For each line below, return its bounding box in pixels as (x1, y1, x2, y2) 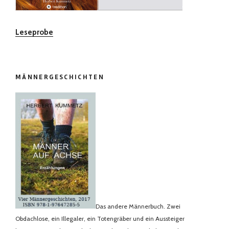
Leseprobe (15, 27, 53, 37)
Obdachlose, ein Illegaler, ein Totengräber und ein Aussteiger (15, 215, 185, 223)
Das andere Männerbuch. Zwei (96, 202, 180, 211)
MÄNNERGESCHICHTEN (15, 73, 105, 82)
